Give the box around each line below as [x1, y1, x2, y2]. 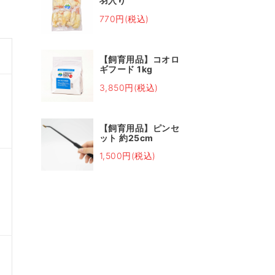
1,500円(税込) [99, 150, 156, 161]
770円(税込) [99, 13, 149, 24]
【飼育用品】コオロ [99, 54, 180, 65]
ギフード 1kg [99, 64, 153, 75]
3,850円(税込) [99, 82, 158, 93]
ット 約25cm [99, 132, 153, 143]
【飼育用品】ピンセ [99, 122, 180, 133]
